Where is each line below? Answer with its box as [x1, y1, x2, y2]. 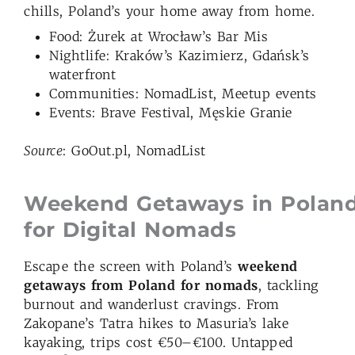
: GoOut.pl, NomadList [63, 142, 206, 158]
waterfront [49, 66, 116, 82]
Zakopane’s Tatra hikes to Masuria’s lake [24, 315, 288, 332]
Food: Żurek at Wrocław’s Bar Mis [49, 28, 268, 44]
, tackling [258, 277, 319, 294]
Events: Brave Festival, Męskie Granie [49, 104, 292, 120]
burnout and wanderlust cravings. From [24, 296, 280, 313]
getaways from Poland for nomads [24, 277, 258, 294]
